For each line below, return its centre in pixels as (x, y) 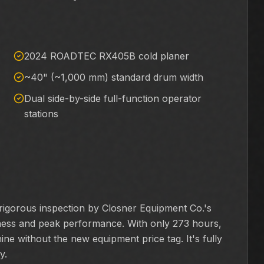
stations (41, 114)
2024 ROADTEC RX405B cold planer (106, 56)
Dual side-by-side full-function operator (113, 98)
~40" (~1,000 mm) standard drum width (113, 77)
